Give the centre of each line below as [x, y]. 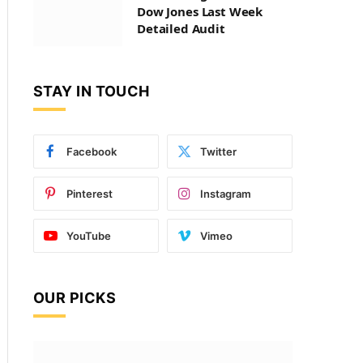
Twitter [218, 152]
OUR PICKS [75, 298]
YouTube [89, 236]
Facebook [92, 152]
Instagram [226, 194]
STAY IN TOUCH [92, 91]
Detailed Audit [181, 28]
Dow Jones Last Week [200, 11]
